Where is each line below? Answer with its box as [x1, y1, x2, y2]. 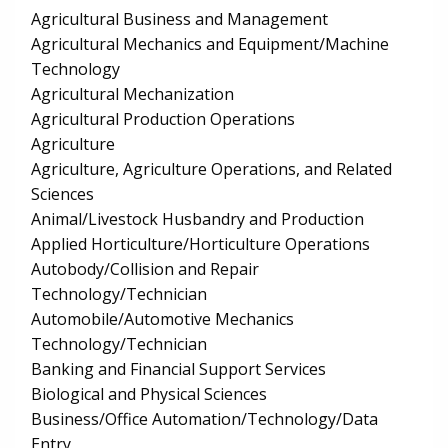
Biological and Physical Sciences [31, 383, 267, 406]
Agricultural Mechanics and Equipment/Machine [31, 33, 389, 56]
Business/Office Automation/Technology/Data [31, 408, 378, 431]
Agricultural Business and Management [31, 8, 328, 31]
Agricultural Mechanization [31, 83, 234, 106]
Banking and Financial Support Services [31, 358, 326, 381]
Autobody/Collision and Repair [31, 258, 259, 281]
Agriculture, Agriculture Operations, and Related [31, 158, 392, 181]
